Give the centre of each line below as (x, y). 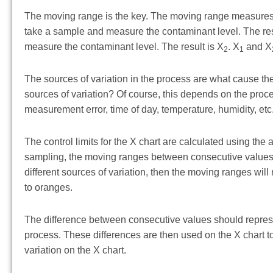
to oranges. (48, 188)
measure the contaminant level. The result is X (124, 47)
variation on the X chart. (75, 250)
